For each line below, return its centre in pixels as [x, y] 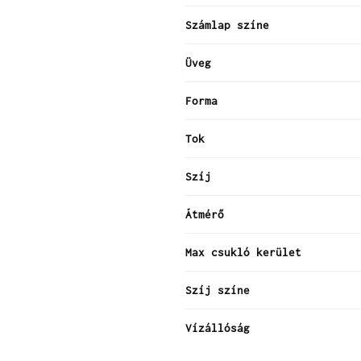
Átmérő [205, 214]
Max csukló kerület [243, 252]
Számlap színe [227, 25]
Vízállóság [218, 328]
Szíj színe [218, 290]
